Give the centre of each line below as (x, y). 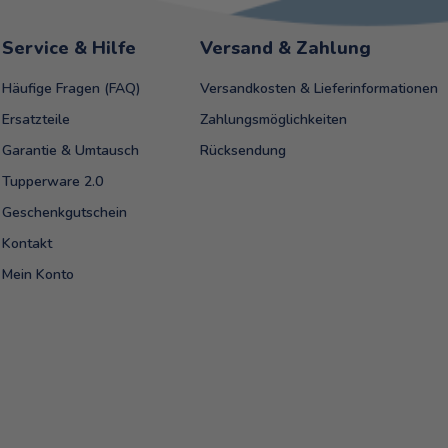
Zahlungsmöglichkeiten (273, 120)
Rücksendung (242, 151)
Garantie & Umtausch (71, 151)
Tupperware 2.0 (53, 182)
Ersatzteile (36, 120)
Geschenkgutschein (65, 213)
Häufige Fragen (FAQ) (72, 89)
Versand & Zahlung (285, 48)
